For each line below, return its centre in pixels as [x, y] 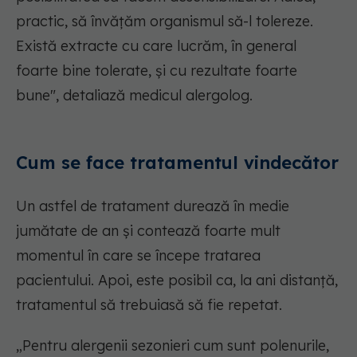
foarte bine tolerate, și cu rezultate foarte [157, 71]
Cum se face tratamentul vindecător [177, 163]
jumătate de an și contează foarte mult [148, 231]
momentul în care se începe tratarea [138, 256]
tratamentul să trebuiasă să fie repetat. [149, 305]
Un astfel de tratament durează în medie [153, 206]
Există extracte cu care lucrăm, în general [156, 46]
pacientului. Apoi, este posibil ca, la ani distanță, [177, 280]
